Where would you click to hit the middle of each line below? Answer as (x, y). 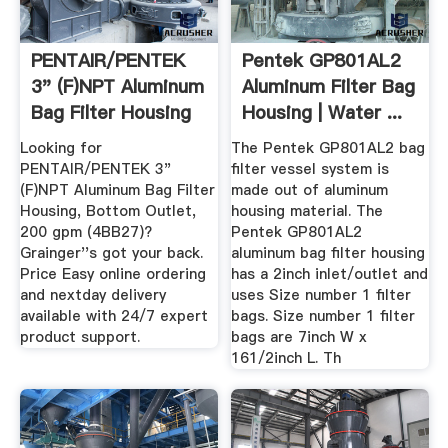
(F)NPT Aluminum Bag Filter (117, 190)
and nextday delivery (92, 295)
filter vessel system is (310, 169)
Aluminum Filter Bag (329, 87)
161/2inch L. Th (286, 358)
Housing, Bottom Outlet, (107, 211)
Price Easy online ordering (112, 274)
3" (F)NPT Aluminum (117, 87)
